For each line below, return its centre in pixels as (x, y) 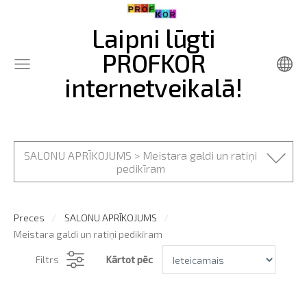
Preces (29, 218)
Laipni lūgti (153, 38)
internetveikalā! (153, 87)
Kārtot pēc (129, 259)
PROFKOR (153, 62)
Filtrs (47, 259)
